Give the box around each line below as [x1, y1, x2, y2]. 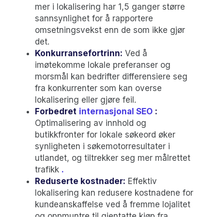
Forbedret [35, 106, 77, 116]
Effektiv [125, 176, 157, 186]
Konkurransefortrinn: [35, 48, 123, 58]
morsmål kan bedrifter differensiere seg [35, 71, 187, 81]
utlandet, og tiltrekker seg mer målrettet [35, 153, 190, 163]
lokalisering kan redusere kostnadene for [35, 187, 193, 198]
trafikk [35, 164, 62, 174]
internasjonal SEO [79, 106, 153, 116]
